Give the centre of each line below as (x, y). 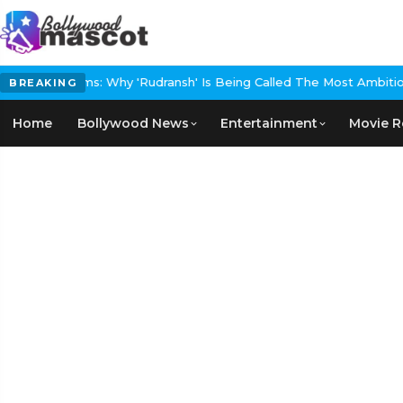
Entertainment (269, 123)
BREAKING (43, 83)
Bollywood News (133, 123)
